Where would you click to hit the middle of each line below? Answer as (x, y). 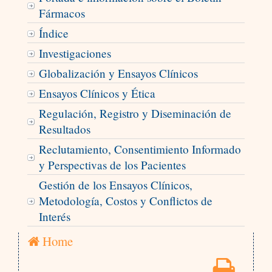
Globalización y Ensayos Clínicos (118, 73)
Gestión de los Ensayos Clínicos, (115, 185)
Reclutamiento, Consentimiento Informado (140, 149)
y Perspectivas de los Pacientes (112, 165)
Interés (54, 217)
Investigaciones (75, 53)
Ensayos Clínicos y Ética (97, 93)
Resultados (64, 129)
